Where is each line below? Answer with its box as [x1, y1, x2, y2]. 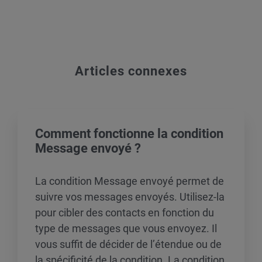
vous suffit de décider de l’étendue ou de [35, 238, 222, 250]
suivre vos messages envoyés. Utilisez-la [35, 191, 225, 203]
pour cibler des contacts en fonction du [35, 206, 214, 219]
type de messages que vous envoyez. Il [35, 222, 217, 235]
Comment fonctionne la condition [35, 126, 223, 141]
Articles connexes [75, 64, 187, 78]
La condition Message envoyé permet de [35, 175, 224, 187]
